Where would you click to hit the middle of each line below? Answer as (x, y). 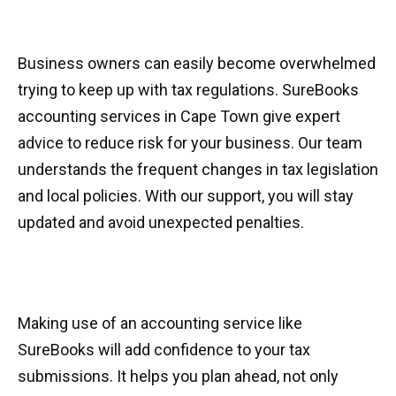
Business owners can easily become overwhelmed (197, 63)
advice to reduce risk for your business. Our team (190, 143)
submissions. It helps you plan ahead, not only (178, 376)
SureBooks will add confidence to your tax (164, 350)
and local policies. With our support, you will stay (186, 196)
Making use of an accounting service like (160, 323)
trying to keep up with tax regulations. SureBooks (188, 90)
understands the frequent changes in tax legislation (198, 169)
